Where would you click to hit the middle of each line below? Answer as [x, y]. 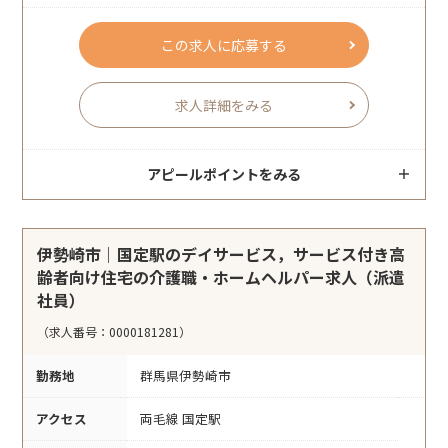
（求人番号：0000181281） [114, 332]
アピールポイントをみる [224, 173]
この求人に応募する [224, 44]
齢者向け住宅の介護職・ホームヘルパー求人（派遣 [221, 276]
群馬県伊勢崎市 [185, 376]
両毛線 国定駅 [180, 419]
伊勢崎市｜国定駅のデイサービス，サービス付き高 [221, 253]
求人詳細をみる [224, 104]
